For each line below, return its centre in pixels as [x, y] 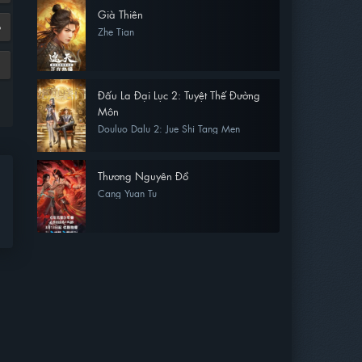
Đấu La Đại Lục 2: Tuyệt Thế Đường [179, 95]
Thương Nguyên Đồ [143, 176]
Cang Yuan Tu [127, 193]
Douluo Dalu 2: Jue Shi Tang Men [169, 128]
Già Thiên [120, 14]
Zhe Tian [116, 32]
